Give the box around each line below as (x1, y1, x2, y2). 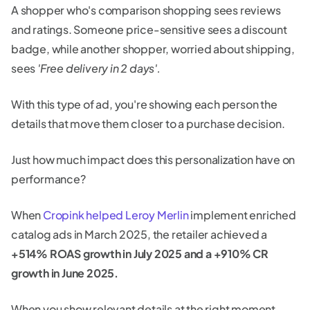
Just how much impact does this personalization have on (11, 152, 295, 167)
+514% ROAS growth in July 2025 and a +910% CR (11, 246, 268, 262)
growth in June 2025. (11, 266, 119, 281)
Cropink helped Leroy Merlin (43, 208, 189, 223)
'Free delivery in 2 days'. (37, 61, 161, 76)
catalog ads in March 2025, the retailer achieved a (11, 227, 267, 242)
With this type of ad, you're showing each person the (11, 97, 277, 112)
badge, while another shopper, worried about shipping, (11, 42, 295, 57)
